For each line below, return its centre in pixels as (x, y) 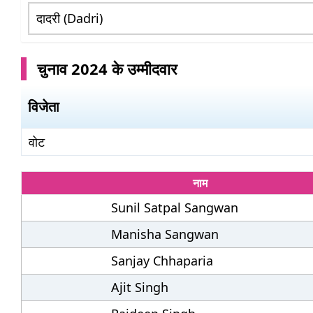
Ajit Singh (140, 287)
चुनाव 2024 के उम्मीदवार (107, 68)
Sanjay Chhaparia (162, 261)
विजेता (44, 107)
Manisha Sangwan (165, 234)
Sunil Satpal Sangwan (175, 208)
